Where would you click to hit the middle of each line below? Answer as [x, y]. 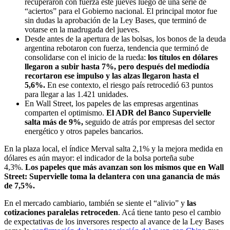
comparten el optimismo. [65, 112]
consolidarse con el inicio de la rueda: [86, 57]
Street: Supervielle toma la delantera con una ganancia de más [112, 176]
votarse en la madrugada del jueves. [82, 29]
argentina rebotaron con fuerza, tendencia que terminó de [117, 48]
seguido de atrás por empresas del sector [150, 122]
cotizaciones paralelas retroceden [61, 212]
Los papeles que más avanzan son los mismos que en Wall [124, 167]
